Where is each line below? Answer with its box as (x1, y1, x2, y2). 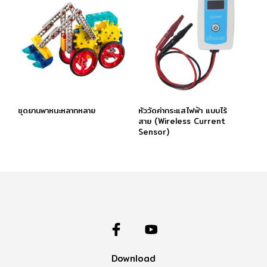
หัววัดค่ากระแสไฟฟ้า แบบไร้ (138, 104, 227, 116)
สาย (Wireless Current (138, 114, 225, 127)
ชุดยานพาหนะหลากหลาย (18, 104, 95, 116)
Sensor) (138, 125, 169, 138)
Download (111, 251, 156, 265)
